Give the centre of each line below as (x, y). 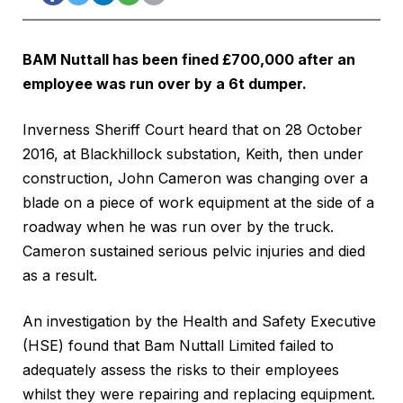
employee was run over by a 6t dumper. (165, 84)
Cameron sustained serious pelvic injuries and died (194, 251)
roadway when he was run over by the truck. (178, 227)
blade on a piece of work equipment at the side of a (198, 203)
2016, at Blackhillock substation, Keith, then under (193, 154)
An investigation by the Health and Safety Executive (199, 322)
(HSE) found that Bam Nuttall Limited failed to (178, 346)
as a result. (60, 276)
